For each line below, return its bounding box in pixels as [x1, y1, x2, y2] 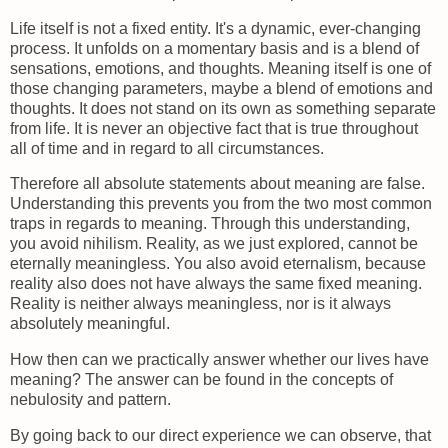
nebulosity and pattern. [10, 391, 175, 409]
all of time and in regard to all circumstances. [10, 139, 328, 157]
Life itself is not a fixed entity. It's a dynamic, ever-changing [10, 19, 421, 37]
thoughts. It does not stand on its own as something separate [10, 99, 436, 117]
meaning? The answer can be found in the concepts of [10, 371, 393, 389]
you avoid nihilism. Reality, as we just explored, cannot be [10, 235, 418, 253]
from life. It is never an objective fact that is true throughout [10, 119, 418, 137]
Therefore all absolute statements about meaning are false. [10, 175, 425, 193]
